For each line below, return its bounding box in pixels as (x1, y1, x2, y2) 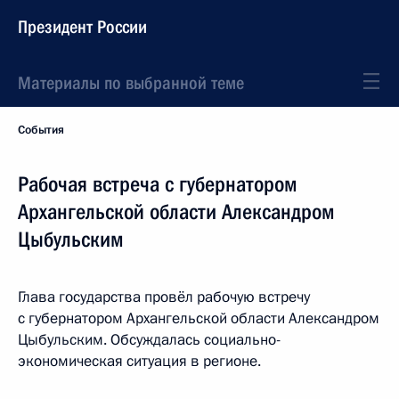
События (18, 122, 64, 138)
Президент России (18, 16, 147, 37)
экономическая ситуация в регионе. (18, 351, 261, 371)
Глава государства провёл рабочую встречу (18, 287, 310, 307)
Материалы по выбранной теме (18, 72, 244, 94)
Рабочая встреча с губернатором (18, 172, 297, 197)
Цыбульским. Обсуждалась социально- (18, 330, 281, 350)
